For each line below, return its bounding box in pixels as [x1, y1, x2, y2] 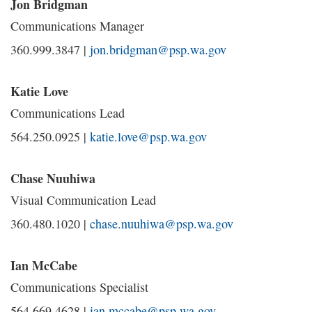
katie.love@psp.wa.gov [90, 128, 207, 145]
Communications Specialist [10, 279, 148, 295]
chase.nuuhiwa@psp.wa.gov [90, 215, 233, 232]
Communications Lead [10, 104, 125, 121]
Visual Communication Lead [10, 192, 156, 208]
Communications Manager [10, 17, 144, 34]
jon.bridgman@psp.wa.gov [90, 41, 226, 58]
